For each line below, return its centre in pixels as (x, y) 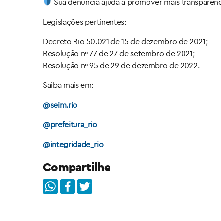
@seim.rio (60, 105)
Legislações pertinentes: (85, 22)
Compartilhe (77, 167)
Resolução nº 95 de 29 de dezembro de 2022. (121, 65)
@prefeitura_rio (70, 125)
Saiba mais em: (68, 85)
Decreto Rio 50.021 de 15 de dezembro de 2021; (125, 42)
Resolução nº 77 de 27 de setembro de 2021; (119, 54)
